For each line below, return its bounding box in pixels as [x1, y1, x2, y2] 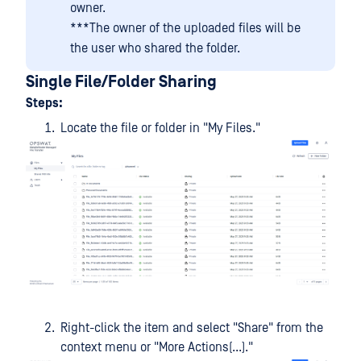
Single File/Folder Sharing [26, 73, 217, 92]
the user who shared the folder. [70, 41, 240, 56]
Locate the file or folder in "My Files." [60, 121, 260, 135]
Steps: [26, 96, 63, 110]
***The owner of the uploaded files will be [70, 21, 301, 35]
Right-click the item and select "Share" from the [60, 321, 323, 335]
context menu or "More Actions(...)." [60, 340, 253, 355]
